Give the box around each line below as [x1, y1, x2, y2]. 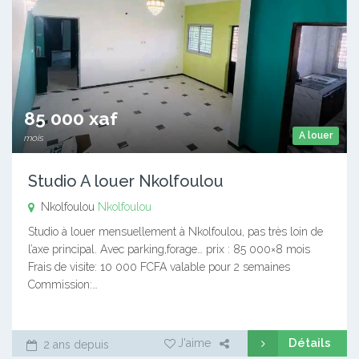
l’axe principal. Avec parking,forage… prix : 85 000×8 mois [28, 242, 310, 256]
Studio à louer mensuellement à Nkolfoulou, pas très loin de [28, 224, 323, 238]
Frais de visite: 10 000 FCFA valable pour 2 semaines [28, 260, 290, 273]
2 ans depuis [40, 337, 109, 351]
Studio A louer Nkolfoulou [28, 171, 224, 191]
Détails [288, 335, 331, 350]
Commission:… [28, 277, 98, 291]
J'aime [178, 336, 211, 349]
